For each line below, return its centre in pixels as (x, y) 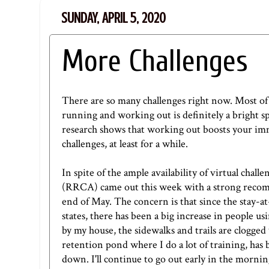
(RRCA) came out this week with (134, 187)
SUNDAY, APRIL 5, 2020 (113, 18)
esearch (82, 129)
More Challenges (155, 62)
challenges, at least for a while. (125, 144)
